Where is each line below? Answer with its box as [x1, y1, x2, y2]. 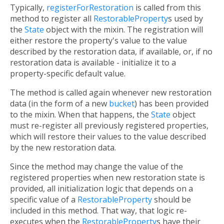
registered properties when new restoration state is [10, 172, 205, 183]
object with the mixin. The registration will [44, 24, 203, 35]
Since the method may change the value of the [10, 161, 183, 172]
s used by [168, 13, 203, 24]
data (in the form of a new [10, 98, 109, 109]
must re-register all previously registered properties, [10, 120, 208, 131]
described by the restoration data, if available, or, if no [10, 46, 212, 57]
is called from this [133, 2, 201, 13]
